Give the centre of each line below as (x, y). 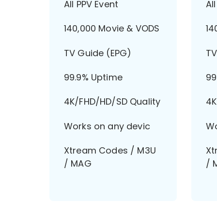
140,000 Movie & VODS (112, 29)
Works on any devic (107, 126)
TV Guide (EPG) (98, 53)
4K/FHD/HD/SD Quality (112, 102)
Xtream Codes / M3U (110, 151)
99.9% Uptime (93, 77)
